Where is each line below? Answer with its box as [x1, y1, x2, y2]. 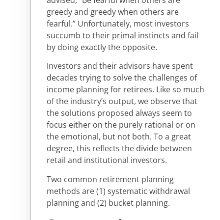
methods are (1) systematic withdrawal [47, 185, 190, 196]
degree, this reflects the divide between [47, 143, 192, 154]
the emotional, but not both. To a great [47, 131, 191, 142]
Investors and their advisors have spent [47, 60, 193, 72]
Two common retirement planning [47, 173, 174, 185]
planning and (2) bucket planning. [47, 197, 170, 208]
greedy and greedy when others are [47, 6, 179, 18]
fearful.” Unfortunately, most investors [47, 18, 189, 29]
